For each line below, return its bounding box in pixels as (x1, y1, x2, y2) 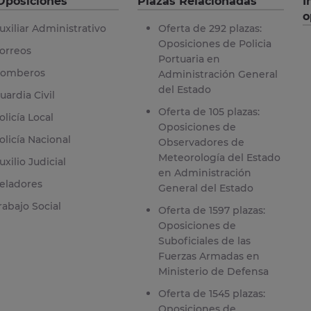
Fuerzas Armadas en (158, 249, 260, 262)
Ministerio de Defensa (158, 264, 269, 278)
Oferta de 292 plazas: (158, 22, 262, 35)
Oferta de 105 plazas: (158, 105, 260, 118)
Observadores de (158, 135, 244, 149)
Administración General (158, 67, 278, 81)
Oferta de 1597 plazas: (158, 203, 265, 217)
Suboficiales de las (158, 234, 251, 247)
